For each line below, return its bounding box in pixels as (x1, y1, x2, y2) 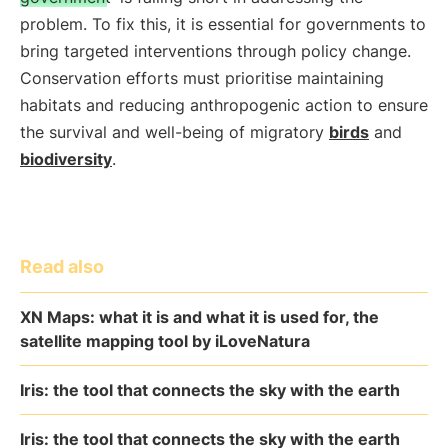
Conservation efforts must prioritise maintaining (20, 68, 384, 88)
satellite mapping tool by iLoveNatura (20, 331, 310, 351)
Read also (20, 256, 104, 277)
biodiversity (20, 149, 112, 169)
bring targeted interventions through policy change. (20, 41, 411, 61)
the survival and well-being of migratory (20, 122, 329, 142)
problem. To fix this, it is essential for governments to (20, 14, 426, 34)
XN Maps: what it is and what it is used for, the (20, 307, 379, 327)
